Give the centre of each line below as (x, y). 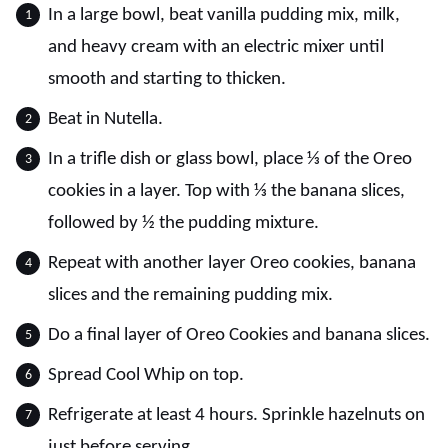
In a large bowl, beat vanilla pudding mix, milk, (224, 15)
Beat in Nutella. (105, 119)
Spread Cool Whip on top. (146, 375)
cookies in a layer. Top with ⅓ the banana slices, (226, 191)
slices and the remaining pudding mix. (190, 295)
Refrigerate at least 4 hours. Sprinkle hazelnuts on (236, 415)
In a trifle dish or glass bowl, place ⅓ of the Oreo (230, 159)
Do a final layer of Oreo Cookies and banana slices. (239, 335)
